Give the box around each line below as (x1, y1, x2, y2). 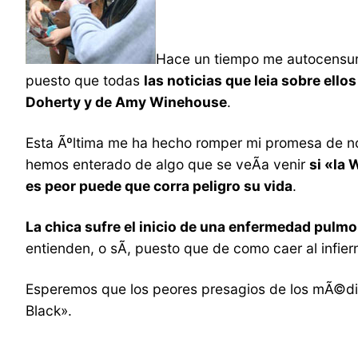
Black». (26, 302, 72, 320)
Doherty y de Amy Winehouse (26, 93, 227, 111)
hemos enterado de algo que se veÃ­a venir (26, 156, 309, 173)
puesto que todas (26, 72, 144, 89)
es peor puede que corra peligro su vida (26, 177, 292, 195)
